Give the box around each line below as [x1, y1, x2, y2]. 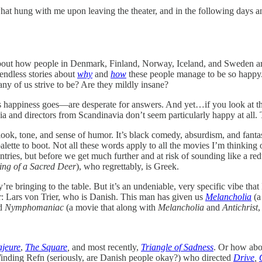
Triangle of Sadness [141, 242, 213, 252]
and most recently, [70, 242, 141, 252]
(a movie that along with [64, 202, 158, 212]
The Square [25, 242, 67, 252]
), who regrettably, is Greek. [76, 161, 181, 171]
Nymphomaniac [5, 202, 64, 212]
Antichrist [222, 202, 258, 212]
